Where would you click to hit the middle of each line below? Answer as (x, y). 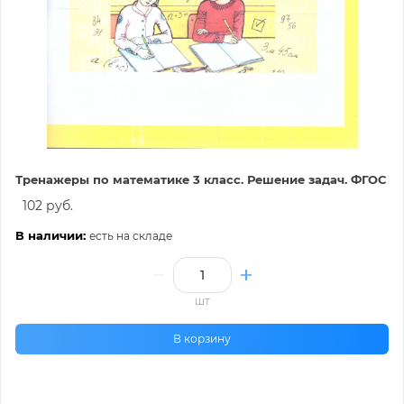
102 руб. (48, 205)
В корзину (202, 338)
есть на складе (131, 235)
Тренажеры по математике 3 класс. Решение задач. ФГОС (201, 179)
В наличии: (52, 235)
